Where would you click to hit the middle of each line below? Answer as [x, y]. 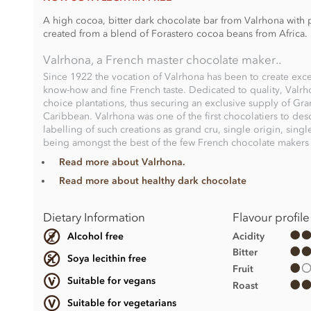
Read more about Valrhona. [123, 162]
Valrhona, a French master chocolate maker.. [162, 59]
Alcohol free [95, 237]
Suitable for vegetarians [121, 303]
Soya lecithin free [107, 258]
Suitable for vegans [111, 280]
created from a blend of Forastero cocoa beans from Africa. [175, 33]
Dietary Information [94, 217]
